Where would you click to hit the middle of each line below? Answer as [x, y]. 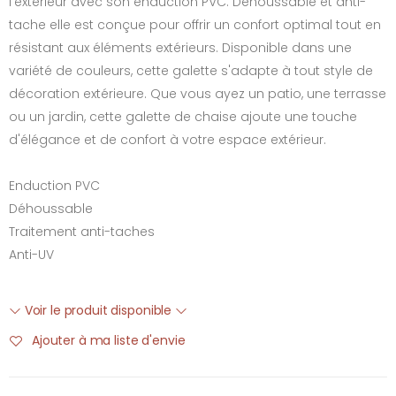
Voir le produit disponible [98, 310]
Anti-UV [31, 254]
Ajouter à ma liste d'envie [109, 340]
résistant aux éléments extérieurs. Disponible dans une [180, 47]
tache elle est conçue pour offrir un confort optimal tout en [195, 24]
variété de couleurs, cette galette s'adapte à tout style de [191, 70]
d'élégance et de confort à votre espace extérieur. [168, 139]
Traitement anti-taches [82, 231]
